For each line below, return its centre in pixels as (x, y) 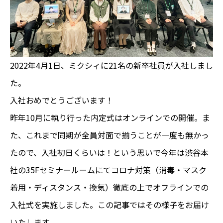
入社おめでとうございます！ (62, 100)
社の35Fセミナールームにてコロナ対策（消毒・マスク (108, 169)
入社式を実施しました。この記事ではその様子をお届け (110, 204)
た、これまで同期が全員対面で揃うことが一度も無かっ (110, 135)
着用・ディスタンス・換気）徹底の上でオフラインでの (109, 187)
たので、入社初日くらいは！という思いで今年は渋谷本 (109, 152)
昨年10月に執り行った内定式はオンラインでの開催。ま (110, 117)
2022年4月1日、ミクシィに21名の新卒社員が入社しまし (111, 65)
